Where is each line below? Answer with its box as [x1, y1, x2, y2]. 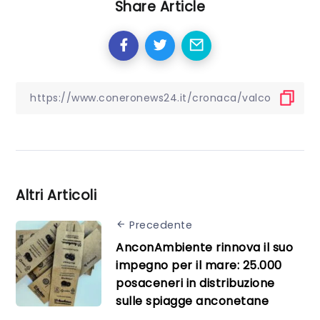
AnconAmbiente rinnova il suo [116, 239, 293, 256]
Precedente [129, 218, 192, 233]
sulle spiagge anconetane [116, 292, 269, 309]
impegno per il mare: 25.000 [116, 256, 282, 274]
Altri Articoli [16, 186, 96, 206]
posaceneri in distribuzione [116, 274, 275, 291]
